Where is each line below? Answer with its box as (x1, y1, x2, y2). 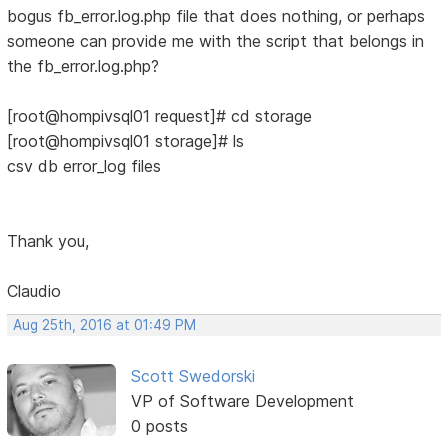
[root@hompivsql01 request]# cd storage (7, 105, 313, 126)
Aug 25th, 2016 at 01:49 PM (13, 316, 197, 333)
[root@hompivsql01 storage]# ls (7, 130, 245, 151)
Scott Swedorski (130, 365, 255, 386)
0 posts (130, 415, 188, 436)
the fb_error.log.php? (7, 55, 160, 76)
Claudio (7, 280, 62, 301)
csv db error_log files (7, 155, 162, 176)
